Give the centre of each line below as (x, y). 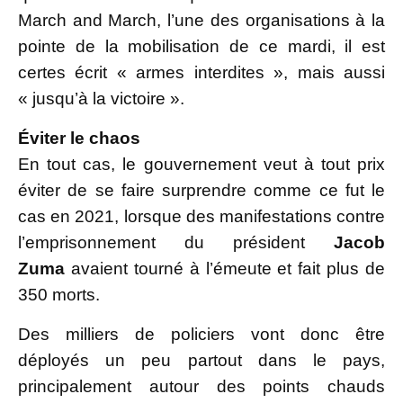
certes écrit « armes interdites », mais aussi (201, 73)
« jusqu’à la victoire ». (103, 99)
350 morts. (61, 295)
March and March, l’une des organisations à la (201, 21)
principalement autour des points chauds (201, 387)
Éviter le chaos (81, 139)
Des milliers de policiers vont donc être (201, 335)
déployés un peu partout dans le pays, (201, 361)
